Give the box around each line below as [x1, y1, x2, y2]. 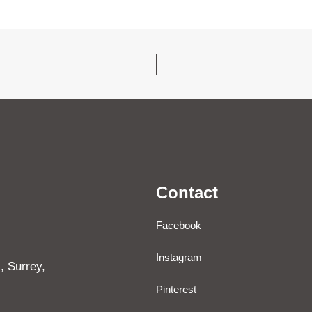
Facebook [156, 219, 201, 231]
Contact [156, 182, 218, 202]
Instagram [156, 251, 202, 263]
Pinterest [156, 283, 196, 295]
